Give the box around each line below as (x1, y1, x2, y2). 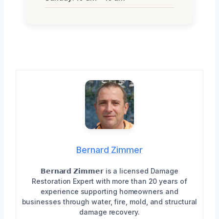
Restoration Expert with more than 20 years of (32, 177, 187, 186)
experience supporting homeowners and (41, 187, 178, 196)
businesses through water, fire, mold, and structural (22, 197, 197, 206)
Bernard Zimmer (76, 145, 143, 155)
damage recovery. (79, 208, 140, 217)
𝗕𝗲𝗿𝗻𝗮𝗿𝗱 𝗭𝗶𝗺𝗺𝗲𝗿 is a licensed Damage (40, 167, 179, 175)
